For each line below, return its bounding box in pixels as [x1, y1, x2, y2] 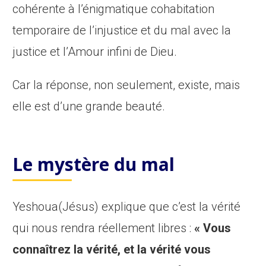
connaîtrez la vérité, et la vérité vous [12, 242, 211, 257]
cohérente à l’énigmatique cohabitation [12, 2, 215, 17]
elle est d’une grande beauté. [12, 99, 166, 114]
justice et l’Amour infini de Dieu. [12, 45, 178, 59]
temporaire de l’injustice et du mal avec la [12, 23, 232, 38]
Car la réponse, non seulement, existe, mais [12, 78, 240, 93]
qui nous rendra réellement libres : [12, 221, 195, 236]
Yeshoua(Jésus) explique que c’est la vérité [12, 199, 241, 214]
